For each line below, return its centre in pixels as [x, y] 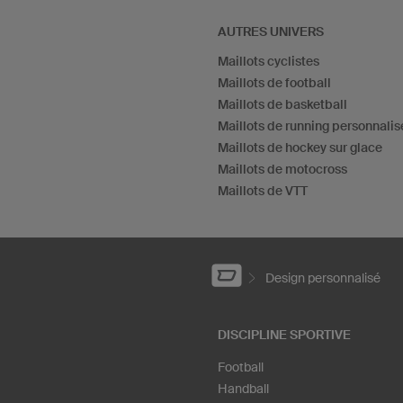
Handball [243, 389]
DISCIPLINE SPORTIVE [284, 335]
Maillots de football [274, 82]
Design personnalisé [323, 278]
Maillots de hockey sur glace [300, 147]
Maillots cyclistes [269, 61]
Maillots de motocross [282, 169]
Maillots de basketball [282, 104]
